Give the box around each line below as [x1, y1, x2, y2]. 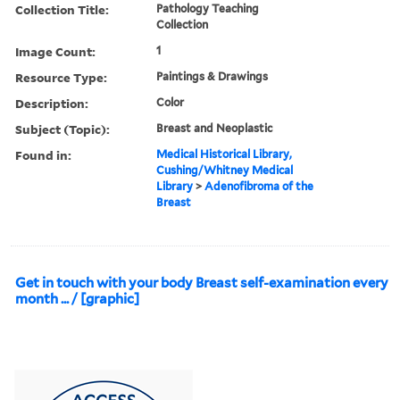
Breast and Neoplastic [156, 121, 273, 135]
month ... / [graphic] [15, 290, 139, 307]
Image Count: [15, 42, 96, 60]
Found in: [15, 146, 71, 163]
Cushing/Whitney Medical [156, 162, 294, 177]
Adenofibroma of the [204, 179, 314, 193]
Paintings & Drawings [156, 69, 269, 83]
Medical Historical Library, [156, 146, 293, 161]
